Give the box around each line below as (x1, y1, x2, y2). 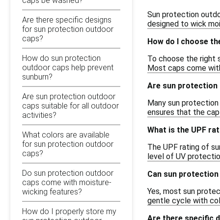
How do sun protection (22, 53, 101, 63)
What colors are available (22, 130, 110, 139)
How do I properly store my (22, 206, 116, 216)
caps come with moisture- (22, 177, 111, 187)
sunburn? (22, 72, 53, 82)
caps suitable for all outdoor (22, 101, 119, 110)
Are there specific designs (22, 15, 111, 25)
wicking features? (22, 187, 82, 196)
